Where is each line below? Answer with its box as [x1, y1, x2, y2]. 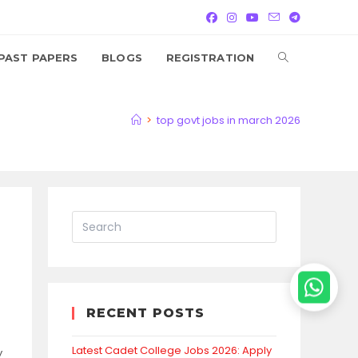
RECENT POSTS [86, 305, 205, 320]
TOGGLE [278, 50, 327, 65]
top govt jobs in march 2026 [157, 113, 300, 128]
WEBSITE [278, 96, 333, 110]
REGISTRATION [165, 51, 254, 64]
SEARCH [278, 141, 328, 156]
